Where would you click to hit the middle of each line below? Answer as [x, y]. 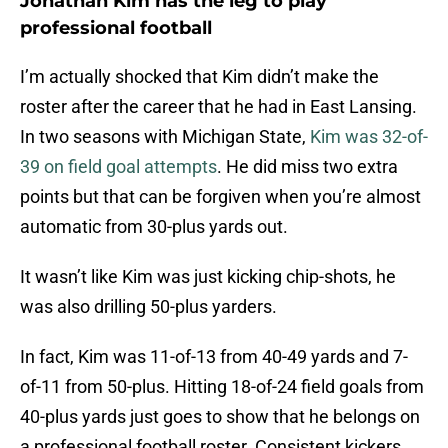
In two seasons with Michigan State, [165, 137]
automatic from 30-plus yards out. [154, 227]
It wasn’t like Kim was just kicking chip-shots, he [208, 277]
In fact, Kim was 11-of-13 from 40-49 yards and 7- [214, 357]
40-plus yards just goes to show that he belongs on [220, 417]
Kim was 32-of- [369, 137]
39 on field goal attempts [118, 167]
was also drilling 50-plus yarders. [148, 307]
